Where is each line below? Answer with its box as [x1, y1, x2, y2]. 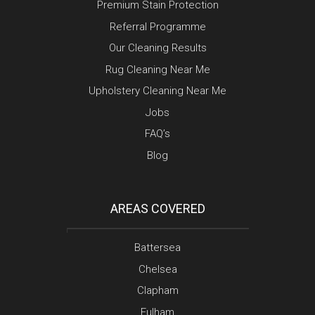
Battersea [134, 241, 181, 255]
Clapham [136, 284, 179, 297]
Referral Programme [109, 20, 206, 33]
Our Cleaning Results [108, 41, 207, 55]
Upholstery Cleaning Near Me [89, 84, 226, 98]
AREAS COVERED [110, 201, 205, 217]
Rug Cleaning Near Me [105, 63, 210, 76]
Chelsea [138, 262, 177, 276]
